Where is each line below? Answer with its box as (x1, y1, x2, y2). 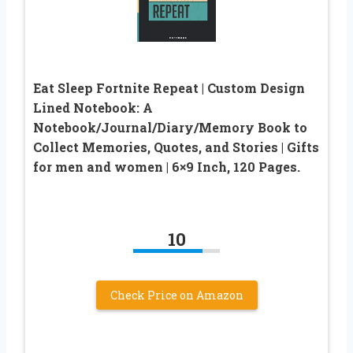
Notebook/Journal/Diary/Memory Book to (33, 118, 307, 136)
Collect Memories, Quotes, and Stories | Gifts (33, 138, 319, 155)
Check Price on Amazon (110, 287, 243, 303)
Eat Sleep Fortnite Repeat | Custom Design (33, 79, 305, 96)
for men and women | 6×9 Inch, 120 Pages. (33, 158, 300, 175)
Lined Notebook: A (33, 98, 153, 116)
